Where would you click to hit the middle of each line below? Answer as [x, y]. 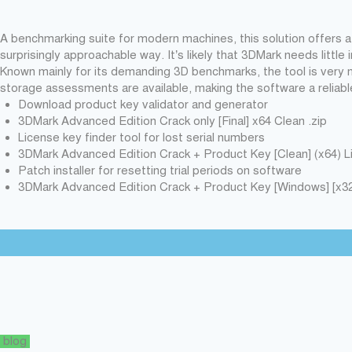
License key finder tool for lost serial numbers [141, 137]
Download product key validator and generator [143, 104]
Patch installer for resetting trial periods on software [159, 170]
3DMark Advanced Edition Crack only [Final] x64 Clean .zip [172, 121]
